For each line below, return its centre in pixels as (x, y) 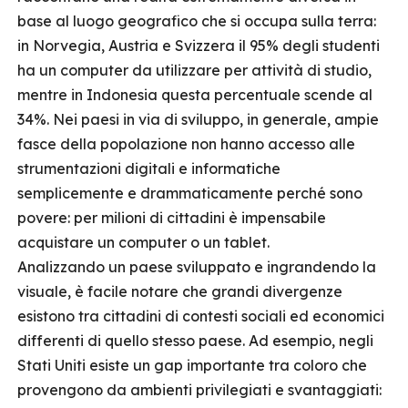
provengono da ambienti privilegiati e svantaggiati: (199, 390)
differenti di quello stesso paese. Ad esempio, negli (195, 341)
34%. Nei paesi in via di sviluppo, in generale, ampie (198, 119)
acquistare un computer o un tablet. (143, 242)
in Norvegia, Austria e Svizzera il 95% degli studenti (199, 46)
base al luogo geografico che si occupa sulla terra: (197, 21)
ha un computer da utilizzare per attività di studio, (194, 70)
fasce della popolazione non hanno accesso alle (186, 144)
